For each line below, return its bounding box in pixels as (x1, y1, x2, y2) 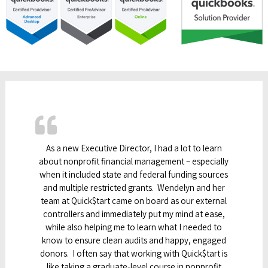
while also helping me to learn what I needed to (45, 221, 223, 233)
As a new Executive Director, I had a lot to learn (45, 142, 222, 154)
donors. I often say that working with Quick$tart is (40, 247, 228, 259)
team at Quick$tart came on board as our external (41, 194, 227, 206)
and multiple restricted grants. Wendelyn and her (42, 181, 225, 193)
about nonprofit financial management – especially (39, 155, 229, 167)
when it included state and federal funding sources (39, 168, 229, 180)
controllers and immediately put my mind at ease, (42, 208, 225, 220)
